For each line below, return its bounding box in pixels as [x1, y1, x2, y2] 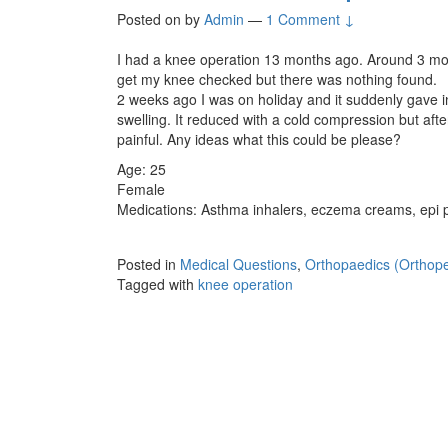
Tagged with [117, 273, 198, 294]
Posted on [117, 8, 185, 29]
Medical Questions [180, 253, 297, 274]
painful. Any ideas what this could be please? [117, 128, 401, 149]
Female [117, 178, 165, 199]
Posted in [117, 253, 180, 274]
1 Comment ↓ [266, 8, 355, 29]
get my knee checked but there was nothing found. [117, 68, 437, 89]
